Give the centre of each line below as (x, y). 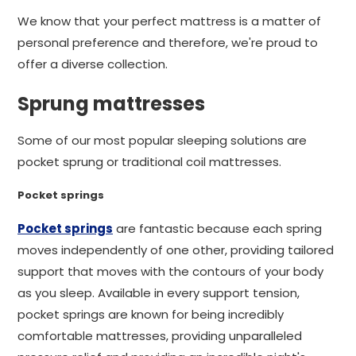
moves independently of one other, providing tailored (176, 250)
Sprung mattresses (111, 104)
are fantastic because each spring (217, 228)
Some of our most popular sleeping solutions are (162, 140)
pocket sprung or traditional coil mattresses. (149, 162)
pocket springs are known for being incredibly (151, 314)
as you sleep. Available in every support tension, (159, 293)
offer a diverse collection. (93, 64)
